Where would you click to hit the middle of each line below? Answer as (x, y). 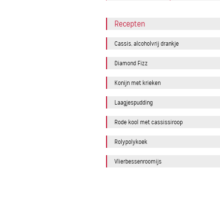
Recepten (130, 24)
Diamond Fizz (131, 63)
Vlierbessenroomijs (138, 161)
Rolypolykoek (131, 142)
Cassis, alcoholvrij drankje (147, 43)
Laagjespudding (134, 102)
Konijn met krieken (137, 83)
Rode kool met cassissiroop (149, 122)
